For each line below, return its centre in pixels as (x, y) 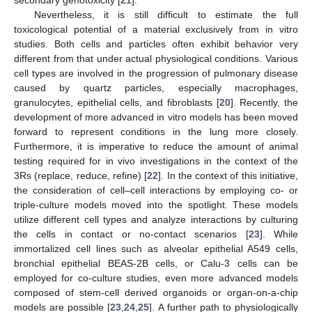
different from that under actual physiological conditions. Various (156, 58)
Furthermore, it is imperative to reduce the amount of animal (156, 146)
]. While (279, 234)
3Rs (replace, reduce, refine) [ (81, 175)
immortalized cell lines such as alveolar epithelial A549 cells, (156, 248)
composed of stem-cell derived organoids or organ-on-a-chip (156, 292)
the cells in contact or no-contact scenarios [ (131, 234)
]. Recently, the (264, 102)
